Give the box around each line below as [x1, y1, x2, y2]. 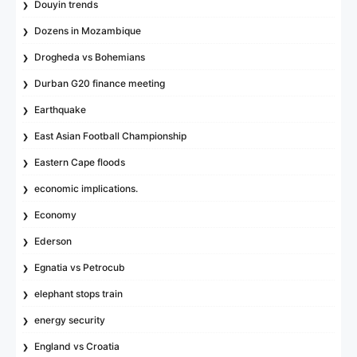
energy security [34, 313, 106, 326]
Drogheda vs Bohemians [34, 50, 146, 63]
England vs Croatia [34, 339, 120, 352]
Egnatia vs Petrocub [34, 261, 126, 273]
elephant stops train [34, 287, 124, 300]
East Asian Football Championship [34, 129, 187, 142]
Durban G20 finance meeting [34, 76, 166, 89]
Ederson [34, 234, 73, 247]
